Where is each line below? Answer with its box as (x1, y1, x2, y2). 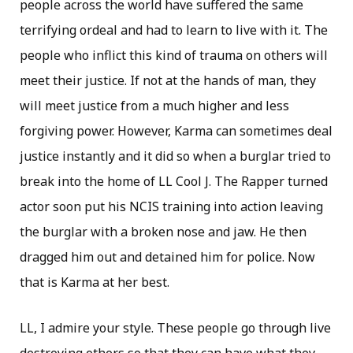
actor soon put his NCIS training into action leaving (20, 198, 323, 216)
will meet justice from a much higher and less (20, 97, 289, 115)
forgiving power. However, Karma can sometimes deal (20, 122, 333, 140)
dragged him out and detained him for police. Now (20, 248, 315, 266)
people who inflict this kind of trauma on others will (20, 46, 328, 65)
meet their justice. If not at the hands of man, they (20, 72, 316, 90)
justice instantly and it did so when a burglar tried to (20, 147, 331, 165)
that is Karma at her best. (20, 273, 169, 292)
